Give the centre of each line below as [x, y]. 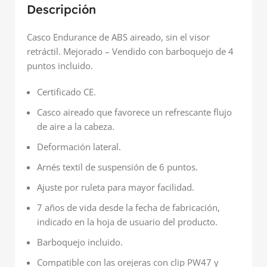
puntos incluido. [60, 66]
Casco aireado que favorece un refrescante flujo [134, 112]
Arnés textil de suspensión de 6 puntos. [117, 167]
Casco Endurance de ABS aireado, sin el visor [118, 37]
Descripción [61, 10]
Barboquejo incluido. [80, 242]
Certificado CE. [66, 92]
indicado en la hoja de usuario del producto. [127, 222]
